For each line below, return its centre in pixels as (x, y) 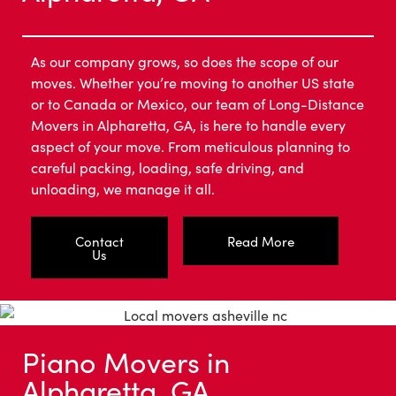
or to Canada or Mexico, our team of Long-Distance (198, 104)
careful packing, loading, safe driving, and (168, 168)
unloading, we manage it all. (123, 189)
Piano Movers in (126, 361)
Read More (261, 241)
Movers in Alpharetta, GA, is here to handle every (188, 125)
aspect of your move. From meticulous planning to (190, 146)
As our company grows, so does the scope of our (185, 61)
